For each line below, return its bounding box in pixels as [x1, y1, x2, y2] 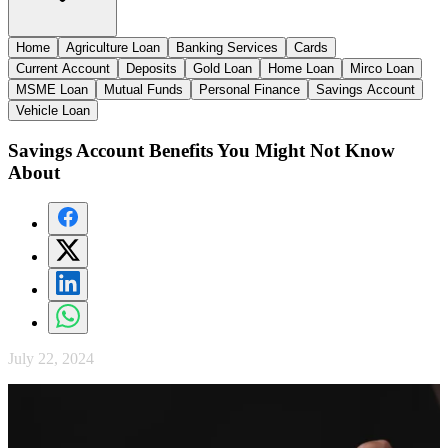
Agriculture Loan [66, 39, 160, 55]
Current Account [16, 60, 110, 76]
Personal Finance [199, 81, 300, 97]
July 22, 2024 [8, 350, 94, 368]
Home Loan [268, 60, 334, 76]
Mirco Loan [350, 60, 414, 76]
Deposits [126, 60, 177, 76]
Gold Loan [193, 60, 252, 76]
